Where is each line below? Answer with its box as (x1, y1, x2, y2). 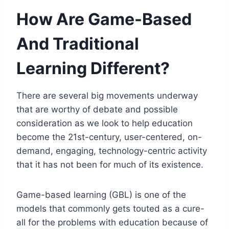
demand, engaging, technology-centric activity (16, 145, 207, 156)
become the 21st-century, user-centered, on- (16, 131, 202, 142)
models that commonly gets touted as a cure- (16, 203, 204, 214)
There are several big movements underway (16, 90, 198, 101)
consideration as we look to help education (16, 118, 193, 128)
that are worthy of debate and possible (16, 104, 178, 114)
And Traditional (16, 33, 139, 54)
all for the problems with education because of (16, 217, 208, 227)
